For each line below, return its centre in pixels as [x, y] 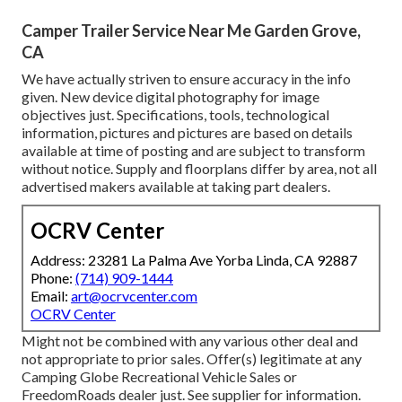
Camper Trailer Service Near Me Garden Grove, [191, 31]
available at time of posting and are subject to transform [193, 151]
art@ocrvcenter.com [134, 296]
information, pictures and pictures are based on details [187, 133]
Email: [51, 296]
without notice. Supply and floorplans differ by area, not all [199, 169]
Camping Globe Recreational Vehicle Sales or [159, 377]
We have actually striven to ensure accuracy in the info [186, 79]
